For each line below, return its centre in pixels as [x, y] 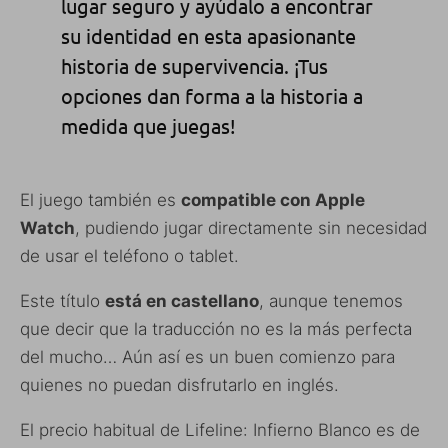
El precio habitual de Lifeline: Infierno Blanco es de [220, 430]
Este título [62, 301]
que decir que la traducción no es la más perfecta [216, 329]
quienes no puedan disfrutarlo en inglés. [179, 385]
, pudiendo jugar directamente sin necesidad [251, 228]
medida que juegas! [148, 126]
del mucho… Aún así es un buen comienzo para [207, 357]
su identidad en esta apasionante [208, 36]
